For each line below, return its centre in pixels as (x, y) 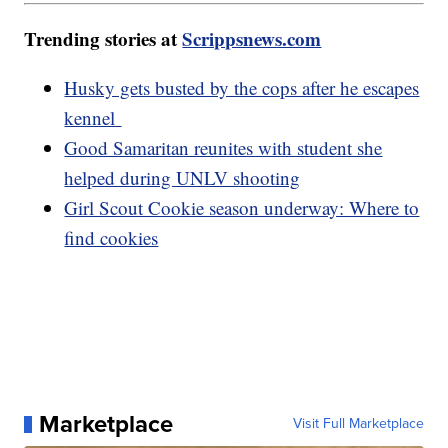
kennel (93, 118)
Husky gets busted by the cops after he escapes (242, 88)
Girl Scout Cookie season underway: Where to (242, 208)
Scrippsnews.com (252, 39)
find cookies (111, 238)
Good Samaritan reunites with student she (223, 148)
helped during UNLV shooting (182, 178)
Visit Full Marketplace (358, 424)
